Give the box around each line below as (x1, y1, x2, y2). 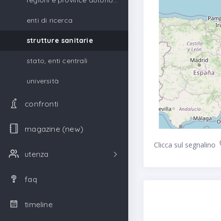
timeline (25, 200, 53, 209)
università (27, 76, 59, 85)
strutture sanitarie (27, 36, 93, 45)
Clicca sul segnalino (153, 140, 218, 149)
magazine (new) (25, 124, 84, 134)
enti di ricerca (27, 16, 73, 25)
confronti (25, 99, 59, 109)
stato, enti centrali (27, 56, 87, 65)
